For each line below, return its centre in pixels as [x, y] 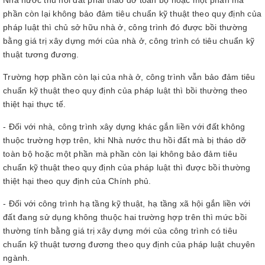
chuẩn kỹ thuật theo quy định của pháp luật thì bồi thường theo [125, 91]
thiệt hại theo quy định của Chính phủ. [77, 181]
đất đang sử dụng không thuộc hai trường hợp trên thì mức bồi [125, 217]
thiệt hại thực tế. [35, 104]
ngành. [17, 258]
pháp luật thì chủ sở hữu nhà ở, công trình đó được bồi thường [125, 27]
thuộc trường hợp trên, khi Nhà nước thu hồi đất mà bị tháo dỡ [125, 140]
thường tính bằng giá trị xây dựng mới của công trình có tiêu [120, 231]
